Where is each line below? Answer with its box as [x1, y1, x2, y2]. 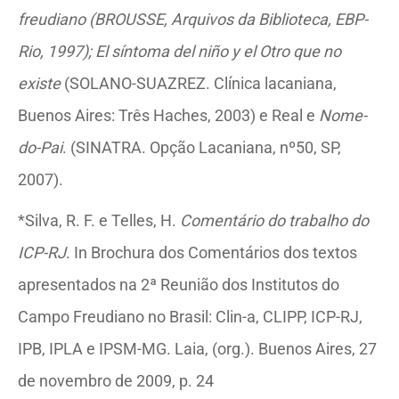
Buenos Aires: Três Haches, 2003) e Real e [18, 106, 319, 125]
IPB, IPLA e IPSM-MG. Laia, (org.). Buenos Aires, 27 [18, 339, 377, 358]
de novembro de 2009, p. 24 [18, 371, 214, 390]
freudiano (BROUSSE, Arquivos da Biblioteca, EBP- [18, 10, 368, 28]
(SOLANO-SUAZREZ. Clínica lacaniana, [61, 74, 337, 93]
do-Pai [18, 138, 62, 157]
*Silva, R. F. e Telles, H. [18, 211, 180, 230]
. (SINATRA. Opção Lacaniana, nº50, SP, [62, 138, 341, 157]
